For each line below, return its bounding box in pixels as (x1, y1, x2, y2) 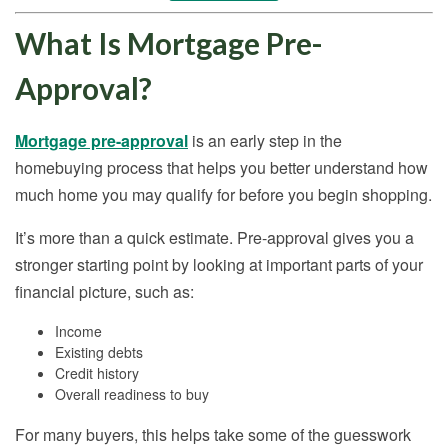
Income (55, 321, 102, 342)
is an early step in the (188, 129, 342, 153)
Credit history (55, 363, 139, 384)
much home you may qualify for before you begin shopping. (15, 183, 432, 207)
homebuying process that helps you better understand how (15, 156, 428, 180)
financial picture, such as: (15, 280, 194, 304)
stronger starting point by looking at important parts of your (15, 253, 423, 277)
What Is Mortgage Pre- (15, 25, 323, 62)
